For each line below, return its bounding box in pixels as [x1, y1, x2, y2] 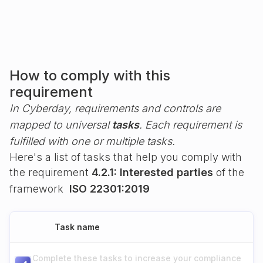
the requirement [9, 166, 92, 178]
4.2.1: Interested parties [92, 166, 213, 178]
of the [213, 166, 244, 178]
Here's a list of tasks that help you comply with [9, 151, 242, 163]
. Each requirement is [139, 119, 242, 131]
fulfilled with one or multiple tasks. [9, 135, 175, 147]
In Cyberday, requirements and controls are [9, 102, 221, 114]
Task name [55, 222, 100, 232]
